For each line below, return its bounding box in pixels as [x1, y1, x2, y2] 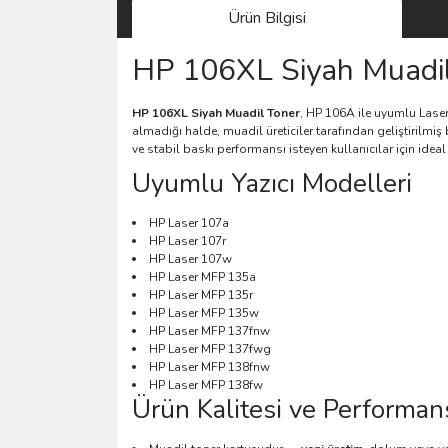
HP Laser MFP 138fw [149, 376, 263, 393]
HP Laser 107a [149, 214, 229, 231]
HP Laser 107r [149, 232, 226, 249]
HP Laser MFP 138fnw [149, 358, 270, 375]
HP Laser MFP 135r [149, 286, 253, 303]
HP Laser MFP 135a [149, 268, 256, 285]
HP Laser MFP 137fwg [149, 340, 271, 357]
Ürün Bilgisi [228, 6, 306, 29]
